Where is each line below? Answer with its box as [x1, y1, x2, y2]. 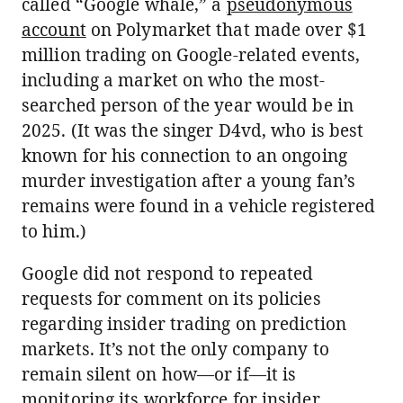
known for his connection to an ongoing [22, 144, 347, 167]
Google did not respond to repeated [22, 262, 314, 285]
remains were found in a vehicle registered [22, 194, 376, 218]
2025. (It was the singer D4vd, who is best [22, 119, 364, 142]
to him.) [22, 219, 86, 243]
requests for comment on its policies [22, 287, 321, 310]
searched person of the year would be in [22, 94, 354, 117]
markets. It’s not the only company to [22, 337, 329, 361]
